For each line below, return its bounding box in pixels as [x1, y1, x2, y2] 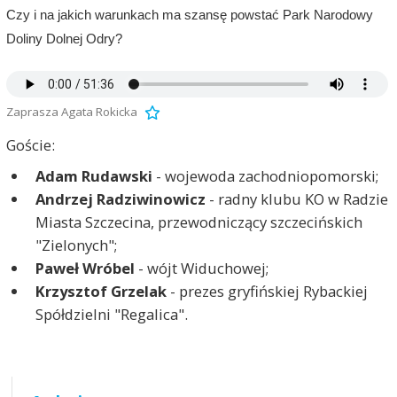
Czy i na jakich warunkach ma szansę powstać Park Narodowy [5, 8, 373, 22]
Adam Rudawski [35, 165, 152, 186]
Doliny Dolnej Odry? [5, 32, 122, 46]
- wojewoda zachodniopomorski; [152, 165, 378, 186]
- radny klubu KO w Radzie [205, 188, 388, 209]
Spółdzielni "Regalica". [35, 303, 188, 324]
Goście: [5, 135, 55, 156]
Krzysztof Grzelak [35, 280, 167, 301]
